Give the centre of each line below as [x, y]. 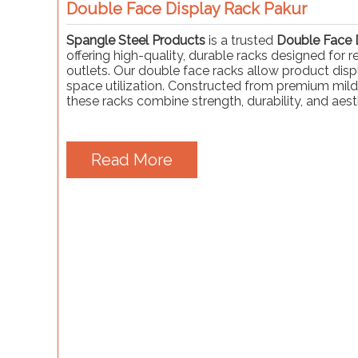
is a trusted [241, 40]
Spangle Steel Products [136, 40]
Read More [132, 159]
